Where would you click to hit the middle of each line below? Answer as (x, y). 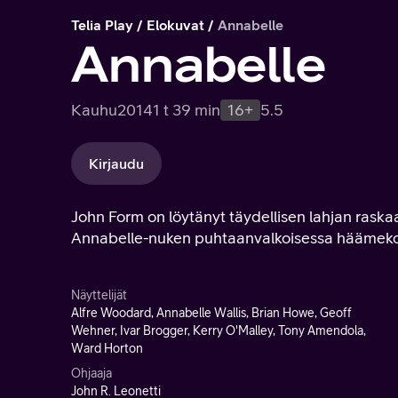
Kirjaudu (116, 163)
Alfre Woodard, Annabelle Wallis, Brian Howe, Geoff (211, 313)
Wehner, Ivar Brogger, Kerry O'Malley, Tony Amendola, (219, 330)
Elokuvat (175, 25)
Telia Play (102, 25)
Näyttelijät (99, 295)
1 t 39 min (187, 110)
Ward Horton (107, 348)
